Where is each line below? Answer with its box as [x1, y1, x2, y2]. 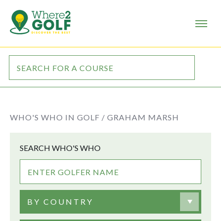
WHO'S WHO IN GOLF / [10, 112, 105, 122]
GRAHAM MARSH [107, 112, 179, 122]
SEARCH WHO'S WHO [20, 143, 101, 152]
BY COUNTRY [27, 197, 93, 206]
